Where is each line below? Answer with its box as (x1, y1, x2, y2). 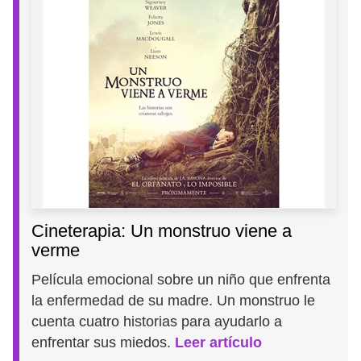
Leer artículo (175, 334, 263, 351)
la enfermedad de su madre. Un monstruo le (31, 292, 316, 309)
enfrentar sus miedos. (31, 334, 176, 351)
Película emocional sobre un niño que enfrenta (31, 271, 331, 288)
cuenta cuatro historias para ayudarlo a (31, 313, 283, 330)
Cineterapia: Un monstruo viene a (31, 220, 293, 241)
